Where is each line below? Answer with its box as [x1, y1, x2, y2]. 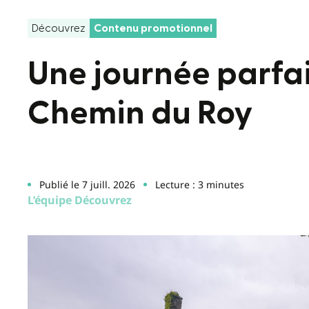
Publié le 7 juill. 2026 [39, 177, 135, 191]
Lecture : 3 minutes [154, 177, 244, 191]
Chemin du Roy [28, 97, 253, 130]
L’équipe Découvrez [28, 192, 132, 208]
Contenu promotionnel [94, 22, 212, 34]
